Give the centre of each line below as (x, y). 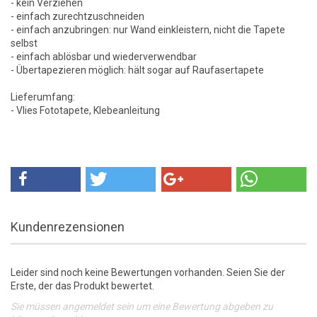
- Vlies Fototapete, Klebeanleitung (85, 110)
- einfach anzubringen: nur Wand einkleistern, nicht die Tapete (148, 29)
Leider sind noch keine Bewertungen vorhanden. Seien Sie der (148, 272)
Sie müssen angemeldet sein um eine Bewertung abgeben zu (142, 306)
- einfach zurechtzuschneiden (77, 16)
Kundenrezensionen (68, 226)
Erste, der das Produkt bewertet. (82, 286)
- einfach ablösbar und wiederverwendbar (104, 56)
